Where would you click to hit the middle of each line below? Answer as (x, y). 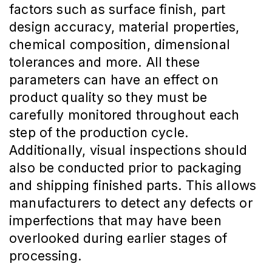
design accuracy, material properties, (124, 27)
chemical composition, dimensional (120, 45)
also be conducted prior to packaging (126, 168)
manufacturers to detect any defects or (131, 203)
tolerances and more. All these (105, 62)
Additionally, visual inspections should (128, 150)
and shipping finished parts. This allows (133, 185)
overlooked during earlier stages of (118, 238)
